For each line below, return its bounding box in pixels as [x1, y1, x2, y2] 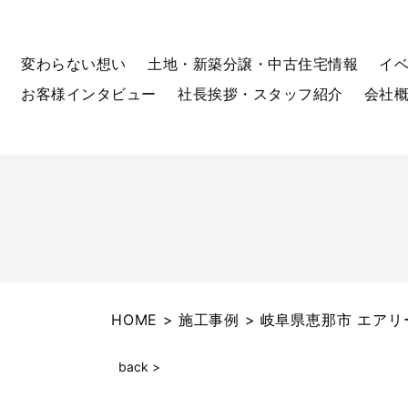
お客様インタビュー [21, 85, 157, 103]
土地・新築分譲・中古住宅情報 [148, 55, 359, 73]
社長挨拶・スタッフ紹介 [178, 85, 343, 103]
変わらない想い [21, 55, 127, 73]
